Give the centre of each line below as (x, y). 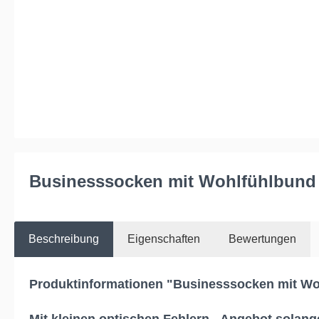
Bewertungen (262, 239)
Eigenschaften (164, 239)
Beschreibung (64, 239)
